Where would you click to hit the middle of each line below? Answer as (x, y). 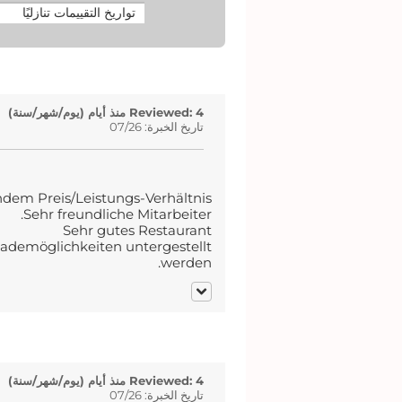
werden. (186, 263)
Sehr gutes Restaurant (137, 231)
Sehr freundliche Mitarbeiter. (117, 214)
